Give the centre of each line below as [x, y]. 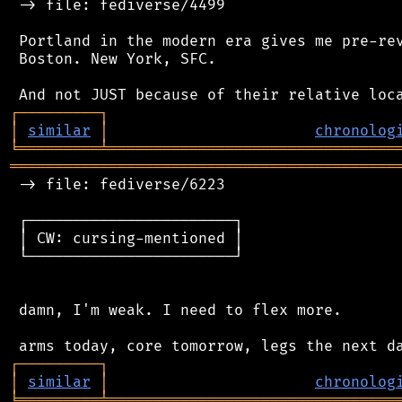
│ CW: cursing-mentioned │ [127, 238]
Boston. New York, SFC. [113, 59]
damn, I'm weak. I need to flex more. [176, 310]
